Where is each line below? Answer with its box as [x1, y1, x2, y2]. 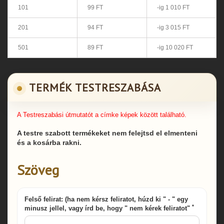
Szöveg [17, 160, 59, 179]
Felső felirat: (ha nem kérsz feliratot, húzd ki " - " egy [24, 195, 188, 203]
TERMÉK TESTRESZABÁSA [29, 80, 161, 94]
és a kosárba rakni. [17, 138, 81, 146]
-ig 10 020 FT [157, 43, 193, 51]
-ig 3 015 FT [157, 23, 189, 31]
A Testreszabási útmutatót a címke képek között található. [17, 110, 186, 118]
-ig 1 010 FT [157, 3, 189, 11]
